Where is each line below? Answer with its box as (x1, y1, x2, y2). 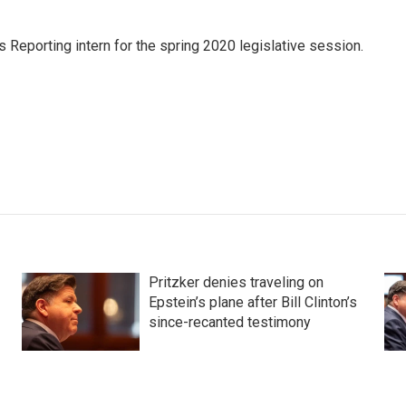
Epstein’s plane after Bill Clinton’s (148, 293, 357, 311)
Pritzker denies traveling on (148, 273, 324, 291)
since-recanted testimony (148, 313, 311, 331)
